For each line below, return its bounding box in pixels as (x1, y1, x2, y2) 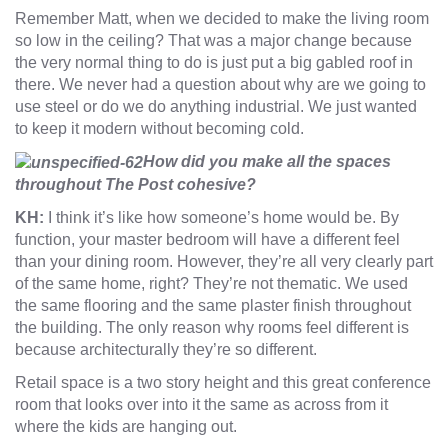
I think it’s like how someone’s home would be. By (48, 209, 399, 227)
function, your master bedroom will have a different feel (15, 231, 400, 249)
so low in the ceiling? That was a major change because (15, 32, 412, 50)
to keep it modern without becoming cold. (15, 120, 304, 138)
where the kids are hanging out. (15, 418, 237, 436)
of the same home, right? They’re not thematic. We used (15, 275, 408, 293)
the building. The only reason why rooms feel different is (15, 319, 409, 337)
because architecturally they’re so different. (15, 341, 317, 359)
